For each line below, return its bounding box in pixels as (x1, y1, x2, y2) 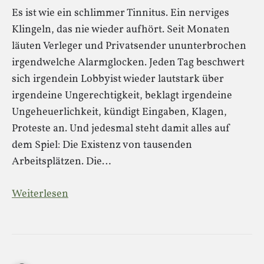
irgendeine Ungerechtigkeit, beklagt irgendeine (12, 88, 232, 103)
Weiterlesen (12, 187, 68, 202)
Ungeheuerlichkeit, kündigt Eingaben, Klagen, (12, 105, 227, 120)
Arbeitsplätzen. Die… (12, 154, 111, 169)
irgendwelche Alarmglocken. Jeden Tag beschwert (12, 55, 245, 70)
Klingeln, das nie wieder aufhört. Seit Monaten (12, 22, 230, 37)
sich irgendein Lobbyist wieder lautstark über (12, 72, 224, 87)
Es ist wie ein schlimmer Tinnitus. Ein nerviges (12, 6, 229, 21)
